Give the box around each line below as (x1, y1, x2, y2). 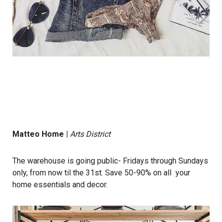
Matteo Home (12, 129, 64, 139)
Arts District (70, 129, 112, 139)
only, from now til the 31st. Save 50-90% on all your (12, 168, 190, 178)
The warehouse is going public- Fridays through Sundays (12, 156, 208, 166)
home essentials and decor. (12, 180, 108, 190)
